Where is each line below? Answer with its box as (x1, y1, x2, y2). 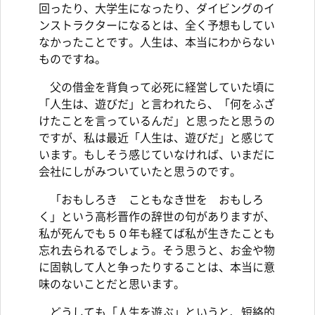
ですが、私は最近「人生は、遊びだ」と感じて (39, 132, 275, 144)
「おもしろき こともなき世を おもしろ (39, 194, 264, 206)
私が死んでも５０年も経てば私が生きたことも (39, 228, 275, 240)
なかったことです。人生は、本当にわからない (39, 37, 275, 49)
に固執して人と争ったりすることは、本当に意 (39, 262, 275, 274)
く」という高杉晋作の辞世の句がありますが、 (39, 211, 275, 223)
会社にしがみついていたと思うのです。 (39, 166, 241, 178)
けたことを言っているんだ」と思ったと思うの (39, 115, 275, 127)
